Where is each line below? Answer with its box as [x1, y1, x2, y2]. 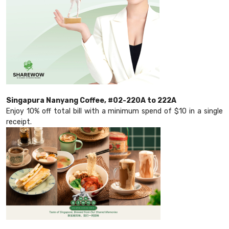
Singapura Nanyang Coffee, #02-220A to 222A [6, 96, 176, 105]
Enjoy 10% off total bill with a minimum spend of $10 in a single [6, 107, 223, 116]
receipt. [6, 118, 32, 127]
